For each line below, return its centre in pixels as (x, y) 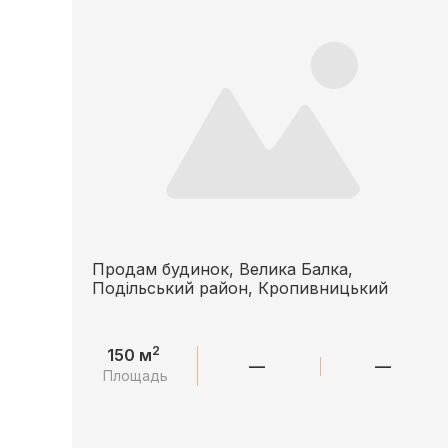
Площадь (136, 375)
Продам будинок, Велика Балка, (222, 269)
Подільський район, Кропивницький (240, 288)
